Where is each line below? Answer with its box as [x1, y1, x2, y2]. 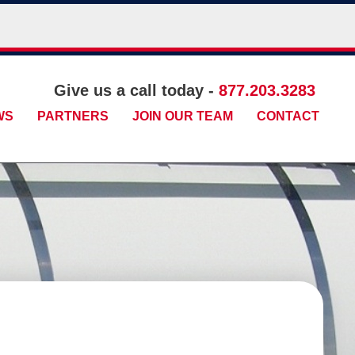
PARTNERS [36, 109, 109, 124]
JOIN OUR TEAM [132, 109, 233, 124]
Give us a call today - [53, 82, 219, 100]
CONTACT [256, 109, 319, 124]
